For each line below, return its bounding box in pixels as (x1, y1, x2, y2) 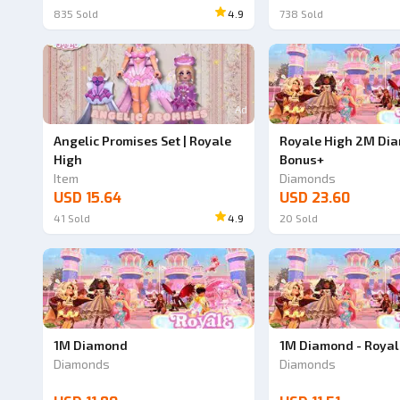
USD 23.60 (279, 188, 350, 207)
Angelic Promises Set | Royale (54, 133, 231, 148)
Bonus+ (279, 152, 324, 167)
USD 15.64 (54, 188, 121, 207)
